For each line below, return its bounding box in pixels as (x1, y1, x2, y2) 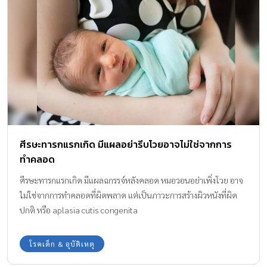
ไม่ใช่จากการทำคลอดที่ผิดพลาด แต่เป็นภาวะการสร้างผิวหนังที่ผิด (20, 189, 237, 200)
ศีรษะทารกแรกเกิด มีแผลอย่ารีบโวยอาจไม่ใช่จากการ (20, 136, 232, 151)
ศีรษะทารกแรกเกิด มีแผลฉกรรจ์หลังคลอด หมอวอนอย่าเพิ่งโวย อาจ (20, 174, 243, 185)
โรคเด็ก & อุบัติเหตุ (29, 238, 95, 249)
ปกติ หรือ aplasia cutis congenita (20, 204, 138, 215)
